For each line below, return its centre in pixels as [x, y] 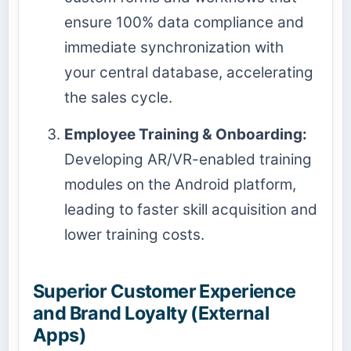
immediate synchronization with [174, 48]
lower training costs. [134, 235]
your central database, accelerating [189, 73]
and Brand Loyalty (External [151, 313]
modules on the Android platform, [180, 185]
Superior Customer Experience [165, 291]
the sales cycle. [118, 98]
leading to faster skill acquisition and [191, 210]
